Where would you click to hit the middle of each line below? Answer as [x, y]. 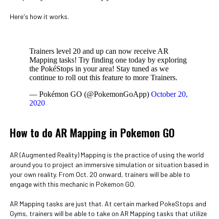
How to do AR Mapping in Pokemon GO [92, 132]
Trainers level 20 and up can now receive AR [99, 51]
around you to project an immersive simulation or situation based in [109, 164]
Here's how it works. [39, 16]
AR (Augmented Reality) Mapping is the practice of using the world [107, 155]
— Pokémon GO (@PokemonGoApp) [90, 94]
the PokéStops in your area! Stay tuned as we [99, 69]
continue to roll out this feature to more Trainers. [103, 77]
